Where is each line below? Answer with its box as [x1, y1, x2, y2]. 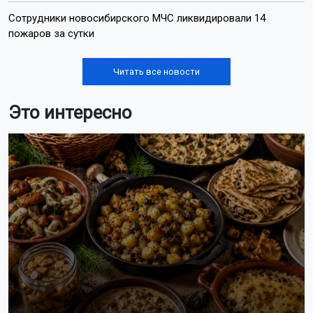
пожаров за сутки [8, 27, 94, 40]
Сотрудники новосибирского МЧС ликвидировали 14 [8, 11, 265, 24]
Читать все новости [113, 66, 200, 77]
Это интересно [8, 101, 132, 123]
